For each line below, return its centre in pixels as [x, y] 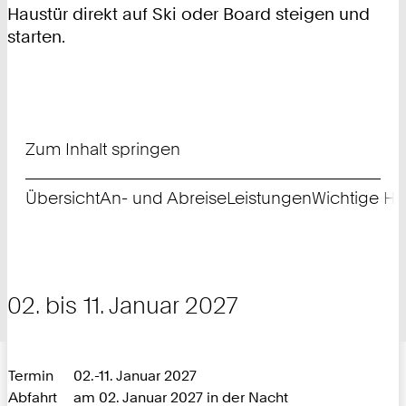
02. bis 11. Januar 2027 [122, 304]
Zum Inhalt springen [103, 149]
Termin [31, 375]
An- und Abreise [164, 198]
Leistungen [270, 198]
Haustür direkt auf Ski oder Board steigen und [188, 14]
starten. [36, 37]
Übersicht [63, 198]
